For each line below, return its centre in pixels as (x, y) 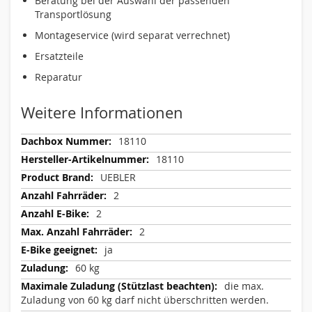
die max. (244, 286)
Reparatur (58, 77)
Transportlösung (73, 14)
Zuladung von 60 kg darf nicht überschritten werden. (145, 300)
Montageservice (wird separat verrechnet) (132, 35)
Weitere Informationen (102, 112)
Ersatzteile (59, 56)
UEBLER (118, 177)
